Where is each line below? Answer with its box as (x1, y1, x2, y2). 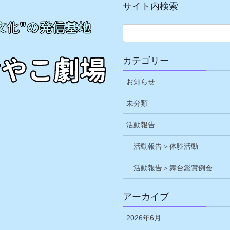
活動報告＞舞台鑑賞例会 (133, 164, 213, 172)
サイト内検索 (123, 1, 178, 12)
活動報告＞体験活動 (133, 142, 198, 151)
